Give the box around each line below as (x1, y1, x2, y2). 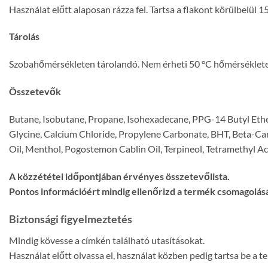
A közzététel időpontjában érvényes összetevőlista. (9, 170, 230, 182)
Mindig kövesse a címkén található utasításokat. (9, 234, 205, 246)
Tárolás (9, 31, 39, 42)
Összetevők (9, 86, 61, 98)
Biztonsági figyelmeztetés (9, 212, 132, 226)
